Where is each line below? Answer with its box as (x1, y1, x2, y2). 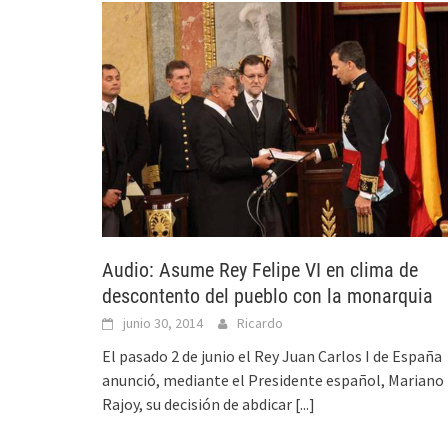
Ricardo (237, 313, 283, 332)
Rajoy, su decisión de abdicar (102, 393, 295, 414)
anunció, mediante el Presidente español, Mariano (102, 369, 444, 390)
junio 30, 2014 (123, 313, 203, 332)
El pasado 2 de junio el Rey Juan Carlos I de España (102, 345, 442, 366)
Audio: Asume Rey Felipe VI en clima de (102, 257, 418, 282)
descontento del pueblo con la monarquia (102, 283, 433, 308)
